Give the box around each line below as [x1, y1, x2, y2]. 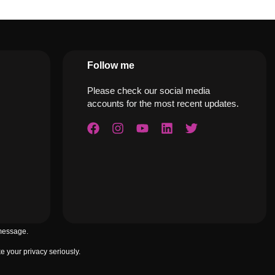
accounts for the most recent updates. [87, 98, 239, 109]
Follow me [87, 60, 134, 71]
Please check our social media [87, 85, 210, 96]
